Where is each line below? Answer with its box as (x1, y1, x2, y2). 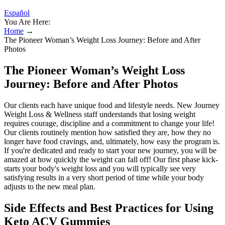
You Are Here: (4, 18, 50, 26)
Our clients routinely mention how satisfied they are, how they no (4, 128, 211, 137)
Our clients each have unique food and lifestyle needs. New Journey (4, 100, 219, 109)
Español (4, 9, 30, 17)
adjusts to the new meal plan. (4, 182, 95, 191)
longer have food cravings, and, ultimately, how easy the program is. (4, 137, 220, 146)
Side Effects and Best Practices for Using (4, 201, 213, 214)
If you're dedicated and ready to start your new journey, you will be (4, 146, 216, 155)
